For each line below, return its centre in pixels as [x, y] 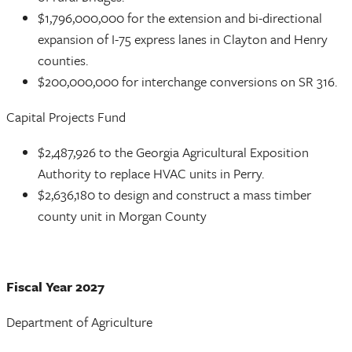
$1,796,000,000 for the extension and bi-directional [180, 17]
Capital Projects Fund [66, 116]
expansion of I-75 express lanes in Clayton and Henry [183, 38]
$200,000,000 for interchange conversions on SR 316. [187, 81]
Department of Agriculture [79, 321]
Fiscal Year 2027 [55, 286]
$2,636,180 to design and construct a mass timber [174, 194]
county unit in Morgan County [122, 215]
